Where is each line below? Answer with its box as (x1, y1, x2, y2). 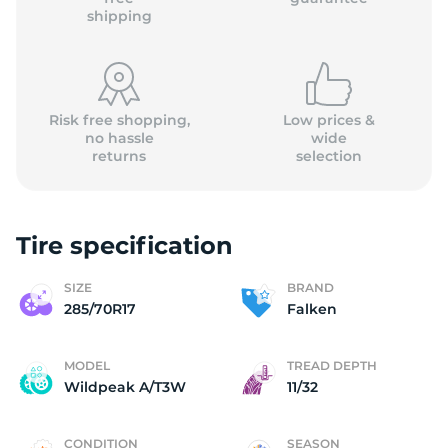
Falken (287, 300, 337, 318)
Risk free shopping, (48, 111, 190, 129)
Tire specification (16, 231, 233, 260)
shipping (86, 7, 152, 25)
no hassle (84, 129, 154, 147)
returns (92, 147, 147, 165)
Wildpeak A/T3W (64, 378, 186, 396)
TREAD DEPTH (287, 358, 377, 373)
